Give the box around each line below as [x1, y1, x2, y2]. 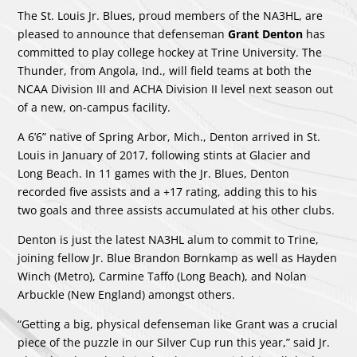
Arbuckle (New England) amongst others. [18, 287, 236, 302]
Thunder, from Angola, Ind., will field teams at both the [18, 63, 312, 78]
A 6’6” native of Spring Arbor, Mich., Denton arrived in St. [18, 129, 321, 144]
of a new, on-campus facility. [18, 100, 171, 115]
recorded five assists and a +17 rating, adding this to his [18, 184, 318, 199]
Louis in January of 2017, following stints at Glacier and [18, 147, 312, 163]
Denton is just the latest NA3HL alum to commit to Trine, [18, 232, 320, 247]
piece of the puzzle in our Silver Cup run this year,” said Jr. [18, 335, 331, 350]
